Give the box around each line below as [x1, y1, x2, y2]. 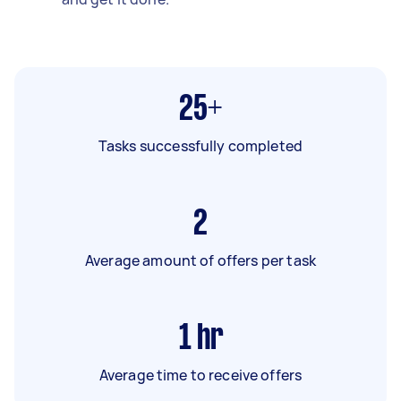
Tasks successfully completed [98, 135, 303, 156]
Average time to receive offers [98, 364, 303, 385]
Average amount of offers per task [85, 250, 316, 270]
